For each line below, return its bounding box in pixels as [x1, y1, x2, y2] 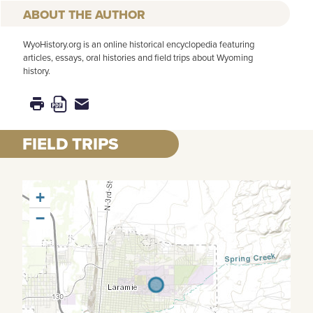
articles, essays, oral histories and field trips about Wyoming [23, 51, 253, 65]
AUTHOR [95, 6, 145, 24]
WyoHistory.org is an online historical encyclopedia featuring [23, 38, 254, 52]
